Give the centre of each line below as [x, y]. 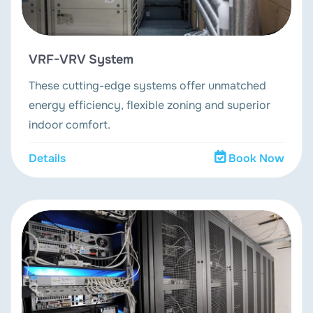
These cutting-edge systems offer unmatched [147, 85]
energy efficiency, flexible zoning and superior [150, 105]
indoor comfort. [70, 124]
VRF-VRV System [81, 59]
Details [47, 158]
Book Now [256, 158]
